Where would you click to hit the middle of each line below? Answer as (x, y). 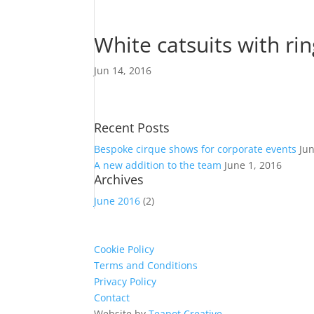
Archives (119, 179)
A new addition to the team (158, 165)
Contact (112, 298)
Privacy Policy (125, 281)
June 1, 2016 (253, 165)
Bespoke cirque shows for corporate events (196, 149)
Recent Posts (132, 128)
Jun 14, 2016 (123, 70)
